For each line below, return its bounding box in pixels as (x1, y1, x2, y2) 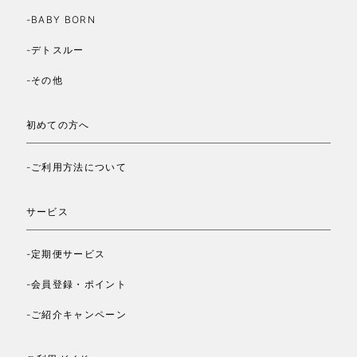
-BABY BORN (25, 14, 96, 26)
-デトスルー (25, 44, 84, 57)
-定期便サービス (25, 248, 106, 261)
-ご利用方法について (25, 161, 127, 174)
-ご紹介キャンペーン (25, 308, 127, 321)
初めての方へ (25, 119, 90, 131)
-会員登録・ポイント (25, 278, 127, 291)
